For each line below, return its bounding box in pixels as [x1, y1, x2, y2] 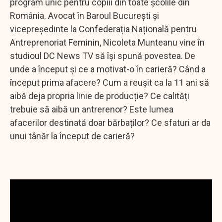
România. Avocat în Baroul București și [10, 10, 159, 21]
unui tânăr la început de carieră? [10, 130, 135, 141]
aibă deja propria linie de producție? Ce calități [10, 90, 189, 101]
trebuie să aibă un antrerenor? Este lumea [10, 104, 173, 114]
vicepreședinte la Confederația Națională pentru [10, 23, 197, 34]
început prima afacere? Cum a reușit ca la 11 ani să [10, 77, 209, 88]
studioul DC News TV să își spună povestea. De [10, 50, 195, 61]
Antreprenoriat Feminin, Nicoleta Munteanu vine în [10, 37, 205, 48]
